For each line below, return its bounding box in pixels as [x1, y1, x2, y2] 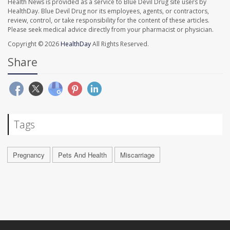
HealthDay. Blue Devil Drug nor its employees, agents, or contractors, [8, 7, 209, 16]
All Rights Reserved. [91, 40, 149, 49]
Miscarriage [120, 150, 155, 160]
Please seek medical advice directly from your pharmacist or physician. [8, 25, 214, 34]
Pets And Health [58, 150, 107, 160]
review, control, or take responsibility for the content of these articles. [8, 16, 209, 25]
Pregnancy [13, 150, 45, 160]
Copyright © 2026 [8, 40, 61, 49]
